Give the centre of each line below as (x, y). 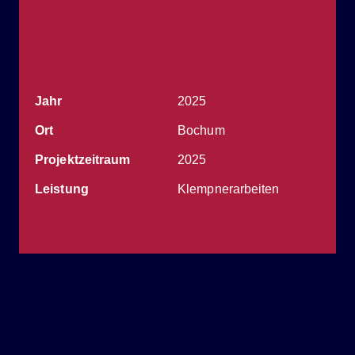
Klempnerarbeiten (229, 189)
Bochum (201, 131)
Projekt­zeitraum (83, 160)
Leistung (62, 189)
